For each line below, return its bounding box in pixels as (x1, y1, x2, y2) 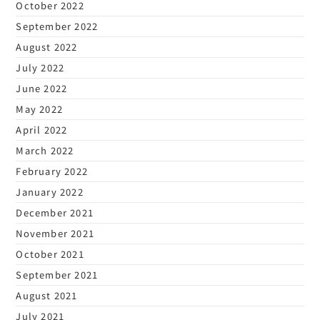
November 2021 (16, 226, 95, 240)
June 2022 (16, 81, 68, 95)
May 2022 (16, 101, 64, 116)
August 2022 (16, 39, 78, 54)
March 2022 (16, 143, 74, 157)
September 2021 (16, 267, 99, 281)
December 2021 (16, 205, 94, 219)
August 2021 (16, 288, 78, 302)
